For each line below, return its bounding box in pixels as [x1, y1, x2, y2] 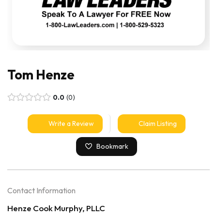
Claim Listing [138, 119, 177, 128]
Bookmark [96, 141, 129, 151]
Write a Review [48, 119, 94, 128]
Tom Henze [7, 66, 75, 83]
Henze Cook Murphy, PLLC [7, 202, 105, 213]
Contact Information [7, 185, 76, 195]
